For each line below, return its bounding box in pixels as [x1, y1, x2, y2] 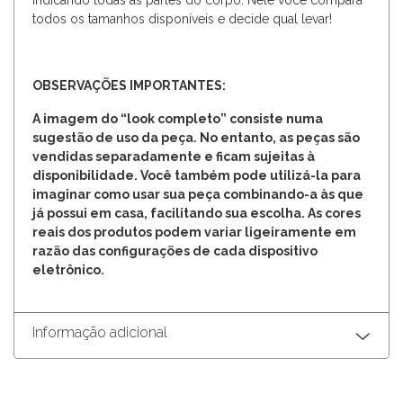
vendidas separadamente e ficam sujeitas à [32, 149, 315, 165]
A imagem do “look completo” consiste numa [32, 112, 323, 127]
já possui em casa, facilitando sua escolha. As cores [32, 206, 361, 221]
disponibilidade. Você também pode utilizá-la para [32, 168, 361, 184]
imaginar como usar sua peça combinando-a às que [32, 187, 363, 202]
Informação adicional [32, 324, 167, 342]
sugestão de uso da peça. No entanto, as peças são [32, 130, 360, 146]
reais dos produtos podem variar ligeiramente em [32, 225, 356, 240]
